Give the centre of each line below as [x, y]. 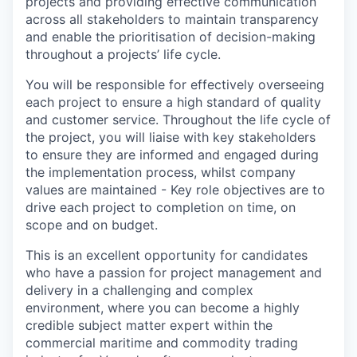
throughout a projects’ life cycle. [123, 54]
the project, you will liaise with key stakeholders [171, 137]
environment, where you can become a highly [163, 307]
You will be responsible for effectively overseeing [175, 84]
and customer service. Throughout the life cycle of [178, 119]
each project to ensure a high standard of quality [173, 102]
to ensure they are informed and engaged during [172, 154]
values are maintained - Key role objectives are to [175, 189]
